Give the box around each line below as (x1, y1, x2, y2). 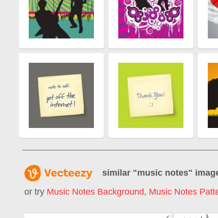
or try (24, 187, 47, 197)
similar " (102, 167, 137, 178)
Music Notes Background (47, 187, 144, 197)
